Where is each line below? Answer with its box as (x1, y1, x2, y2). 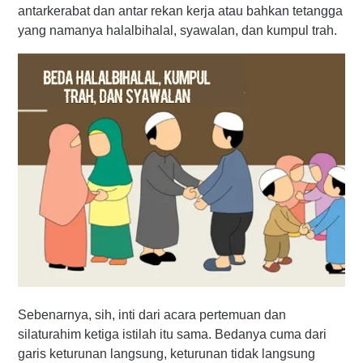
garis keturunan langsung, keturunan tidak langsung (18, 347, 315, 361)
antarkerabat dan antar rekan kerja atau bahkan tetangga (18, 4, 343, 18)
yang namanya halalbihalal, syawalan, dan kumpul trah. (18, 23, 337, 37)
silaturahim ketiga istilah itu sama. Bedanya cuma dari (18, 327, 327, 342)
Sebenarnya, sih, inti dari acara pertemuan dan (18, 308, 286, 322)
